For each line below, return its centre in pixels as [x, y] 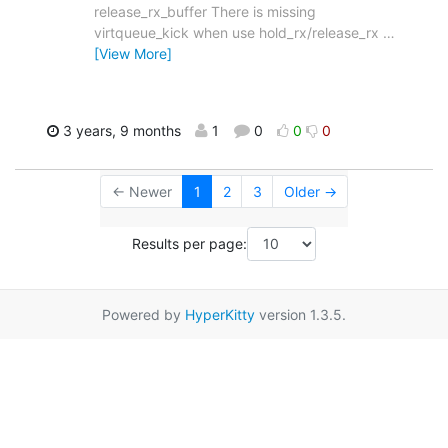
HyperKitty [220, 314]
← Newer [141, 192]
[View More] [133, 54]
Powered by [143, 314]
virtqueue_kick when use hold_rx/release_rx [238, 33]
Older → [310, 192]
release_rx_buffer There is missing [205, 12]
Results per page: [189, 244]
